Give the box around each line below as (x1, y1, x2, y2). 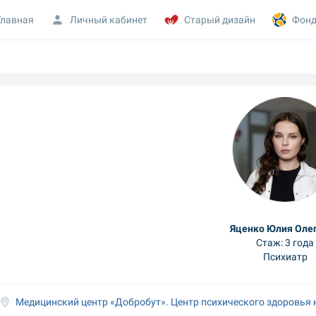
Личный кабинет (70, 13, 148, 25)
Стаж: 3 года (256, 236, 314, 248)
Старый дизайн (184, 13, 256, 25)
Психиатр (262, 250, 308, 262)
